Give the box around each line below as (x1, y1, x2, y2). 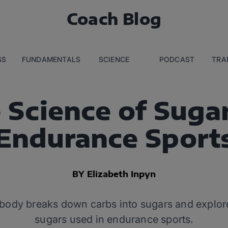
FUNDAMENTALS (21, 55, 81, 64)
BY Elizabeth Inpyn (72, 169, 156, 179)
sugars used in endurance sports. (35, 213, 193, 225)
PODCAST (159, 55, 195, 64)
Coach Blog (66, 9, 161, 28)
